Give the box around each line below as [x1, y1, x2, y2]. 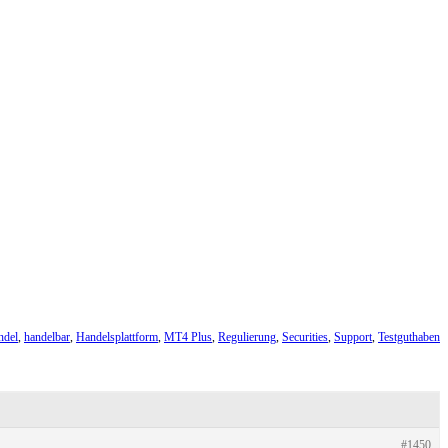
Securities [282, 329, 328, 344]
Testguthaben [378, 329, 440, 344]
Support [334, 329, 372, 344]
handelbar [24, 329, 70, 344]
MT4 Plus [164, 329, 212, 344]
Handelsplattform [76, 329, 158, 344]
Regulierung [218, 329, 276, 344]
